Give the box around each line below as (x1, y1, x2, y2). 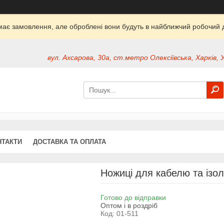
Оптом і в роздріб (100, 201, 157, 209)
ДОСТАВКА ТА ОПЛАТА (33, 137, 106, 145)
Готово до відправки (100, 193, 166, 201)
